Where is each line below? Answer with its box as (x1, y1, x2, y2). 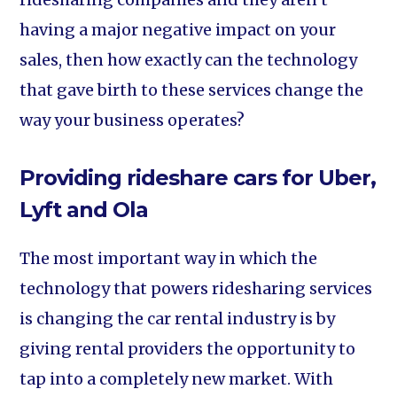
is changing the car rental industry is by (19, 308, 336, 329)
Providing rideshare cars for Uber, (19, 165, 377, 191)
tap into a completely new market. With (19, 369, 334, 389)
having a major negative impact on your (19, 19, 337, 40)
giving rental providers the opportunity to (19, 339, 356, 359)
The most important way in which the (19, 248, 318, 269)
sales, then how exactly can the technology (19, 50, 358, 70)
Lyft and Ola (19, 197, 149, 222)
